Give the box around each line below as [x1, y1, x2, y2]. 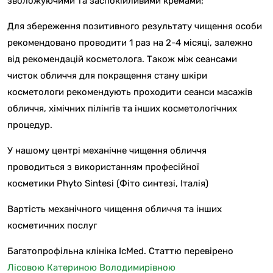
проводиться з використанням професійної [7, 161, 199, 173]
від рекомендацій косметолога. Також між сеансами [7, 54, 237, 65]
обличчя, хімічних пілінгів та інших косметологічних [7, 103, 237, 115]
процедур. [7, 119, 52, 131]
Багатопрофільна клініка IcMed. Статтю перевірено [7, 246, 233, 257]
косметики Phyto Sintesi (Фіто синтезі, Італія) [7, 178, 208, 190]
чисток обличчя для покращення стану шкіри [7, 70, 207, 82]
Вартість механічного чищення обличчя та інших [7, 204, 222, 215]
